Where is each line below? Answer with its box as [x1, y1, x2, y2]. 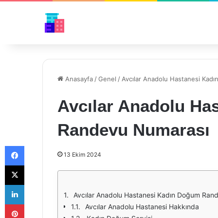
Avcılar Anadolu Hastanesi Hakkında [85, 202, 199, 211]
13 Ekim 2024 [64, 151, 101, 158]
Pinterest [24, 200, 52, 208]
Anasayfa [63, 75, 93, 83]
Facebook [24, 142, 54, 149]
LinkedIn [24, 181, 49, 188]
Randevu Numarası [57, 120, 210, 139]
